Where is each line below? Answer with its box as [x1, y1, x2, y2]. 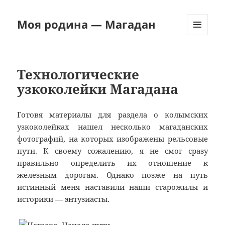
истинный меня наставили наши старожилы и [17, 182, 208, 192]
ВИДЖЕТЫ [187, 52, 219, 61]
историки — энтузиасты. [17, 194, 110, 204]
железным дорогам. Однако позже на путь [17, 170, 208, 180]
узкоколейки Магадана [17, 80, 179, 98]
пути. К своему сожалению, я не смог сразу [17, 146, 208, 156]
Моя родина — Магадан [17, 17, 156, 32]
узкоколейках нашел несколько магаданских [17, 122, 208, 132]
